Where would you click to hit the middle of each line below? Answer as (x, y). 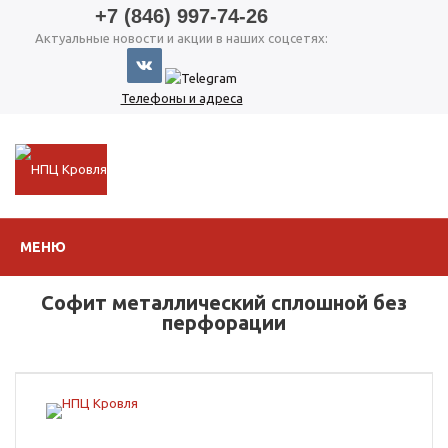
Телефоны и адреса (181, 98)
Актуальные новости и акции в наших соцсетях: (181, 38)
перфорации (224, 322)
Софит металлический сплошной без (224, 302)
